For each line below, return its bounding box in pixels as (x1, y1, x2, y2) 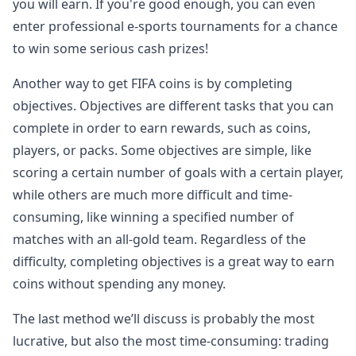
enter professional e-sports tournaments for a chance (13, 17, 338, 35)
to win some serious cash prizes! (13, 40, 208, 57)
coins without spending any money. (13, 275, 226, 292)
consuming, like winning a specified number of (13, 208, 294, 226)
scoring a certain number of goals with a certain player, (13, 164, 343, 181)
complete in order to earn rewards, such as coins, (13, 119, 311, 137)
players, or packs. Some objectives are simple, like (13, 141, 311, 159)
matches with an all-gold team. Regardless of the (13, 230, 306, 248)
